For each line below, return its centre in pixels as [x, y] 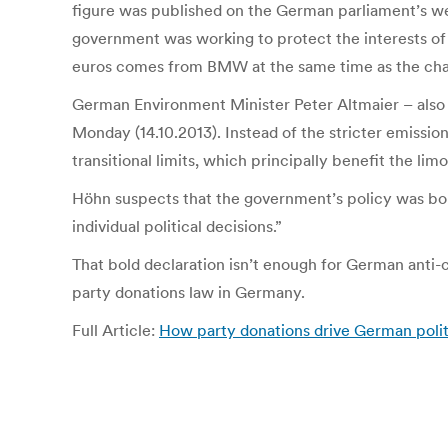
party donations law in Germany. [188, 292]
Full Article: [115, 330]
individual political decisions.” [177, 226]
